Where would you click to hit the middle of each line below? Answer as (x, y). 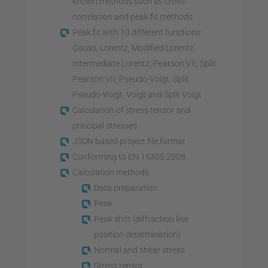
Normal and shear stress (139, 250)
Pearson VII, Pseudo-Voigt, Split (130, 79)
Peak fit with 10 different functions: (137, 32)
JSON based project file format (129, 141)
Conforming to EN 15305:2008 (129, 156)
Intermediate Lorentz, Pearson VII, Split (144, 63)
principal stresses (104, 125)
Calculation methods (110, 172)
